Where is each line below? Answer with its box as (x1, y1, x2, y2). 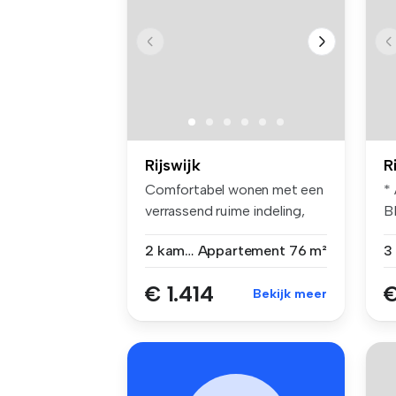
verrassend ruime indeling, (145, 202, 305, 220)
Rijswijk (145, 156, 201, 176)
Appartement (197, 242, 286, 260)
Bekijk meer (253, 286, 327, 302)
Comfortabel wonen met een (145, 181, 324, 199)
